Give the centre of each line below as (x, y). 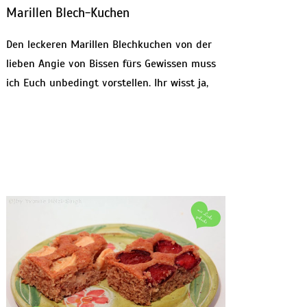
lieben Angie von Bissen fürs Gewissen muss (111, 64)
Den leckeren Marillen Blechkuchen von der (109, 45)
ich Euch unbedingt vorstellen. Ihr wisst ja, (107, 83)
